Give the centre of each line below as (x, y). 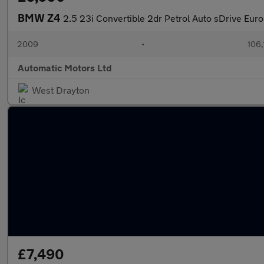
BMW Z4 (40, 18)
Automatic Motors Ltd (65, 67)
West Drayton (61, 90)
